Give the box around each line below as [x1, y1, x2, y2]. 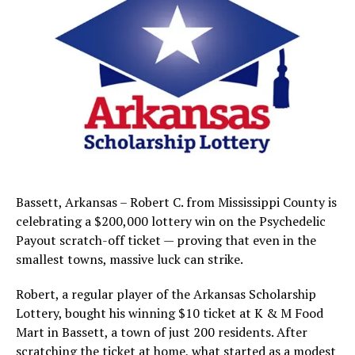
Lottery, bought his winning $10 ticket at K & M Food [16, 304, 323, 323]
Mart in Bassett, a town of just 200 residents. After [16, 323, 307, 342]
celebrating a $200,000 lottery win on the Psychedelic [16, 212, 326, 231]
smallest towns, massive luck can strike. [16, 250, 243, 269]
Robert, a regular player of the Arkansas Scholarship [16, 285, 316, 303]
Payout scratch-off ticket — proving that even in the [16, 231, 316, 250]
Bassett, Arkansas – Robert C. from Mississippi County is [16, 193, 337, 212]
